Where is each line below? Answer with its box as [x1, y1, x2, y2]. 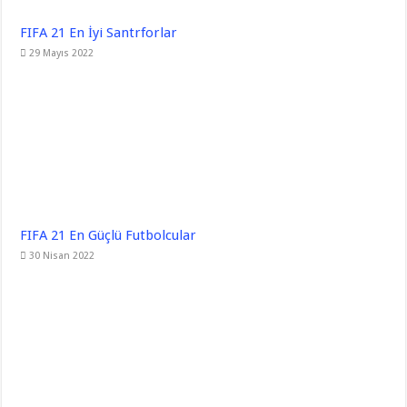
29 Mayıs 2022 [29, 46, 94, 59]
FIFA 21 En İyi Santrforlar [20, 24, 178, 41]
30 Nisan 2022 [29, 249, 95, 262]
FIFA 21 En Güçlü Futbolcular [20, 226, 197, 243]
